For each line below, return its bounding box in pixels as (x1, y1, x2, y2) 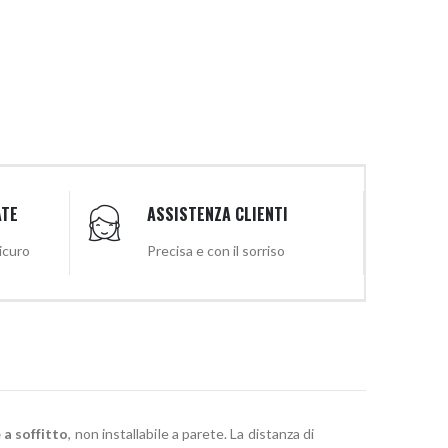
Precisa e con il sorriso (146, 241, 285, 259)
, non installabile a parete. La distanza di (68, 424, 315, 442)
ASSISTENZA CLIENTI (146, 201, 288, 226)
